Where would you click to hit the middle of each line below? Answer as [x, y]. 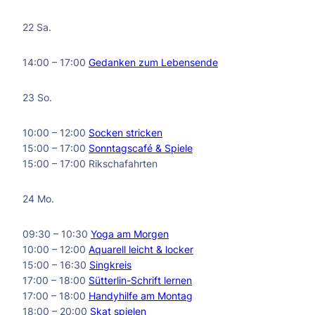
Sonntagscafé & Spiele [141, 148]
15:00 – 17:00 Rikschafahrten [90, 163]
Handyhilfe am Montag [141, 296]
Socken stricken [126, 133]
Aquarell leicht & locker [141, 249]
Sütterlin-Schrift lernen [140, 280]
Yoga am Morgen [130, 234]
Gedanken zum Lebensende [153, 62]
